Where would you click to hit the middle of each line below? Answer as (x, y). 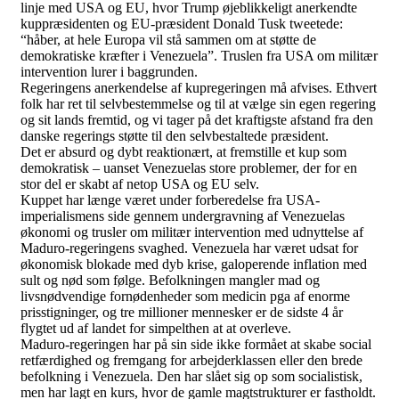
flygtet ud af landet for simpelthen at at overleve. (156, 328)
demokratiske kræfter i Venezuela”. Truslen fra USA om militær (199, 55)
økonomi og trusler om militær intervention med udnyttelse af (192, 232)
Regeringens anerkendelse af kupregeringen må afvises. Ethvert (199, 87)
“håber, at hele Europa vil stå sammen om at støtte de (168, 39)
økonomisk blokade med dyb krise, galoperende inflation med (194, 264)
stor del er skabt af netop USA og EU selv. (140, 183)
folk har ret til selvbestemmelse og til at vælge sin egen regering (198, 103)
